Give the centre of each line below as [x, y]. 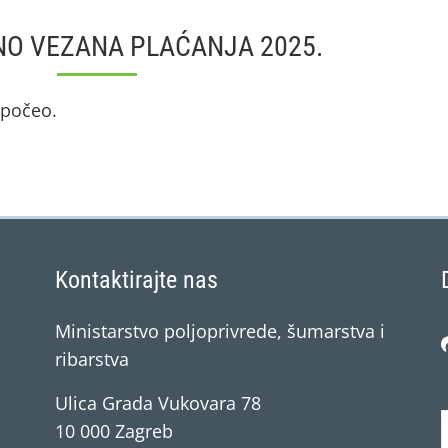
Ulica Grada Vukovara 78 [158, 403]
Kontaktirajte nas [136, 280]
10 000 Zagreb [114, 431]
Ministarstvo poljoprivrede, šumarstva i [220, 331]
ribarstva [92, 359]
